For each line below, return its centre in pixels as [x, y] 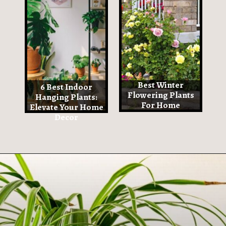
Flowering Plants [161, 95]
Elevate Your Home [66, 107]
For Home [161, 105]
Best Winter [161, 85]
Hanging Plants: [67, 97]
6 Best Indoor [67, 87]
